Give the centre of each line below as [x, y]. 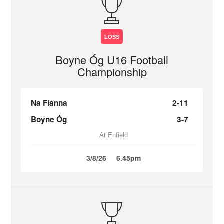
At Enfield [113, 135]
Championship [112, 72]
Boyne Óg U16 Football [112, 60]
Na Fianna [49, 103]
